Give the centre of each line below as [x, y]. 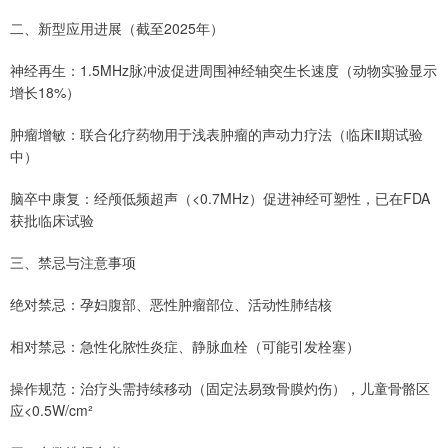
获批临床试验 [52, 219]
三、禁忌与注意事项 [73, 261]
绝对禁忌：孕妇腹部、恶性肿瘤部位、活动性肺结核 [171, 303]
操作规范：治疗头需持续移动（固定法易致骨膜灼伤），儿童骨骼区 [220, 387]
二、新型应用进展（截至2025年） [117, 27]
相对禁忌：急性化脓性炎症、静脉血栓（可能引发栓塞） [185, 345]
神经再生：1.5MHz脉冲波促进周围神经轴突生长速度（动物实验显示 [223, 69]
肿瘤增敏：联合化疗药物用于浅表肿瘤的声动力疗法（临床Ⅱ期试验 [216, 133]
